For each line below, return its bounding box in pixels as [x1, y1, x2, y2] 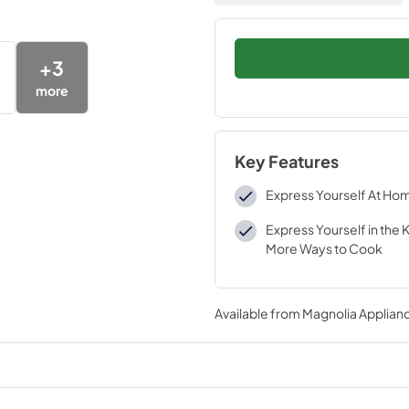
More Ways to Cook [266, 240, 383, 257]
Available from [214, 305, 302, 321]
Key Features [234, 152, 339, 172]
